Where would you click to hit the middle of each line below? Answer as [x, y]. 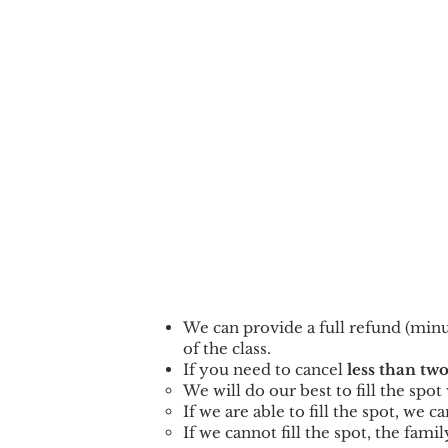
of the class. [227, 348]
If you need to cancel [265, 369]
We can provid [238, 327]
